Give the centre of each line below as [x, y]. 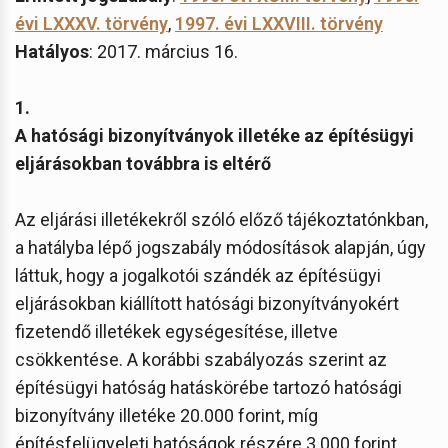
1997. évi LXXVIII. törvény [279, 23]
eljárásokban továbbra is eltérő [143, 163]
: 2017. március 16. [163, 51]
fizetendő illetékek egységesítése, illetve [176, 331]
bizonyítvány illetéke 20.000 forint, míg [166, 415]
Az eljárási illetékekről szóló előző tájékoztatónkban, [221, 219]
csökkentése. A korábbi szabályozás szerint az [201, 359]
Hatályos [52, 51]
